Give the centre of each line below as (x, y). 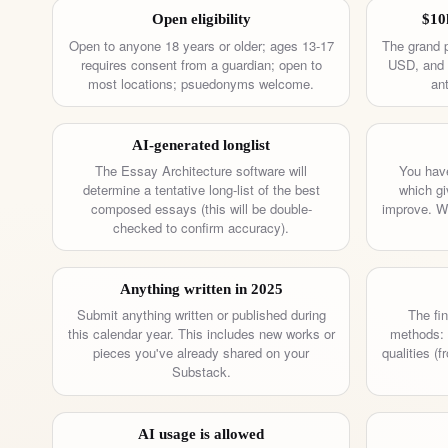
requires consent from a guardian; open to (201, 64)
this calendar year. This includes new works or (201, 334)
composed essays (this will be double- (201, 209)
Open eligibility (201, 19)
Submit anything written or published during (201, 315)
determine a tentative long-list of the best (201, 190)
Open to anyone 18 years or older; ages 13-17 (201, 45)
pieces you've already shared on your (201, 353)
